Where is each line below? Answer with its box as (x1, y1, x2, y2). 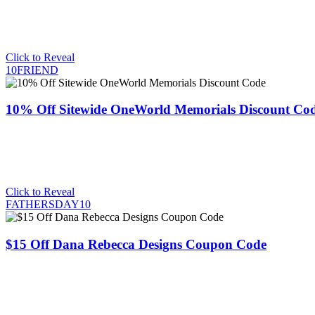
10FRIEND (6, 63, 58, 76)
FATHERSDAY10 (6, 198, 91, 211)
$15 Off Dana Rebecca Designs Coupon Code (6, 236, 266, 252)
